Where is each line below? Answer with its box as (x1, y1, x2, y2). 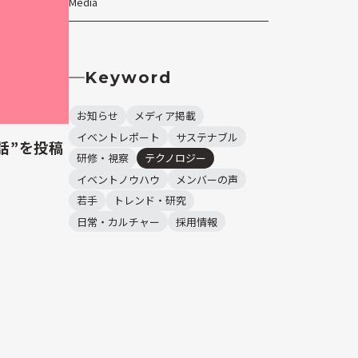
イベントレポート (77, 129, 160, 145)
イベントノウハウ (77, 171, 160, 187)
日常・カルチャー (77, 213, 160, 229)
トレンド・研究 (113, 193, 186, 208)
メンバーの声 (176, 171, 238, 187)
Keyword (85, 68, 172, 87)
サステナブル (176, 129, 238, 145)
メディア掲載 (134, 108, 196, 123)
